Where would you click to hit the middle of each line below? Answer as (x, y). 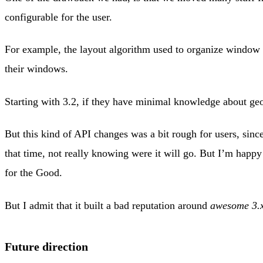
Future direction (46, 246)
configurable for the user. (58, 17)
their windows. (36, 69)
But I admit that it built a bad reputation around (107, 205)
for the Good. (33, 173)
